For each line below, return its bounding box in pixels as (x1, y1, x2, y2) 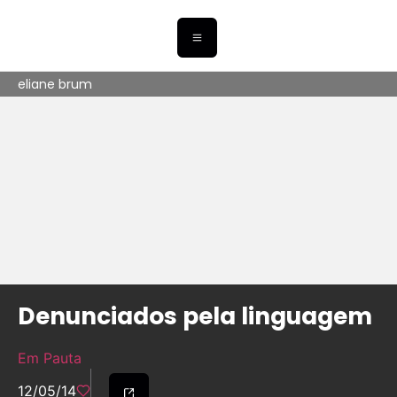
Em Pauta (18, 349, 82, 368)
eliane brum (18, 75, 92, 94)
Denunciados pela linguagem (18, 300, 372, 333)
